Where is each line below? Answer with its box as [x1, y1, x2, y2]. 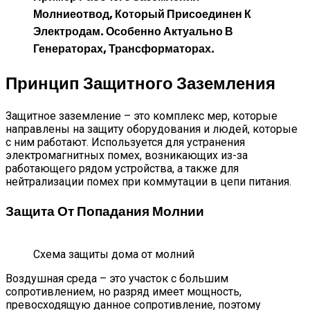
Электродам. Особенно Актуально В [33, 24, 233, 40]
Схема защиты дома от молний [33, 247, 194, 261]
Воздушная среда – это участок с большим [6, 271, 228, 285]
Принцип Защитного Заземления [6, 72, 275, 95]
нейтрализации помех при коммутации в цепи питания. [6, 175, 291, 189]
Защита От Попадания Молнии [6, 201, 204, 221]
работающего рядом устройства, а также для [6, 162, 239, 176]
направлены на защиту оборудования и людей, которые [6, 122, 298, 136]
